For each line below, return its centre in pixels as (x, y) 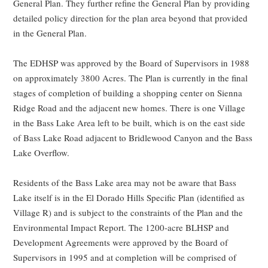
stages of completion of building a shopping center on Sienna (128, 92)
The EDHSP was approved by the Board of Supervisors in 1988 (132, 63)
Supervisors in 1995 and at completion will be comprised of (125, 257)
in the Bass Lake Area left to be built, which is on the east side (130, 122)
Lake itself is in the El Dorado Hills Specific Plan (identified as (129, 197)
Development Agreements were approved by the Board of (121, 242)
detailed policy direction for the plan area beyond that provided (131, 18)
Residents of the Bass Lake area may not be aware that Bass (125, 182)
